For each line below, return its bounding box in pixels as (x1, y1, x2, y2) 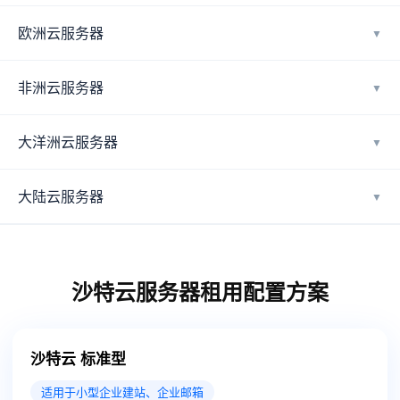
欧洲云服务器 (18, 22, 104, 43)
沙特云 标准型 (30, 347, 126, 369)
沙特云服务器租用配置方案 (71, 276, 329, 306)
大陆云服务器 (18, 186, 104, 206)
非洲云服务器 (18, 77, 104, 97)
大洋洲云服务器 (18, 131, 118, 152)
